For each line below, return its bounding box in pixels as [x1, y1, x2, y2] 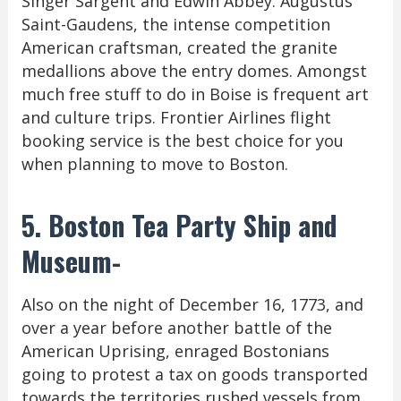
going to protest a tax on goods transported [21, 363, 368, 385]
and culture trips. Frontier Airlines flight [21, 107, 331, 128]
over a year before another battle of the [21, 317, 332, 338]
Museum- [21, 241, 121, 281]
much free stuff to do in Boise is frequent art [21, 83, 369, 105]
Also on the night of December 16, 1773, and [21, 294, 363, 315]
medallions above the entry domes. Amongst [21, 60, 367, 81]
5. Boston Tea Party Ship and [21, 205, 337, 245]
